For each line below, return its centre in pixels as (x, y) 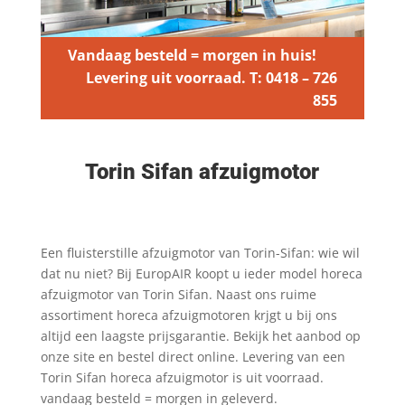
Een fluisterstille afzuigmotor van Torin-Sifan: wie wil (200, 253)
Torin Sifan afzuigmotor (202, 172)
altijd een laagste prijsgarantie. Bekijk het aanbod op (200, 336)
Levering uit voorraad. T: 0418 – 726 (212, 78)
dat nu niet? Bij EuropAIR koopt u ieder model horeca (201, 273)
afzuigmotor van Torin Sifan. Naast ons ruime (178, 294)
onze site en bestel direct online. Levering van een (193, 357)
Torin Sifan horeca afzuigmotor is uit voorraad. (182, 377)
